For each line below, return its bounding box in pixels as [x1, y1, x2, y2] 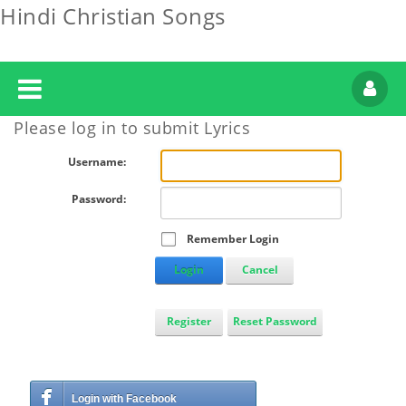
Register [167, 313, 211, 329]
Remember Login [186, 231, 279, 247]
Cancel [241, 261, 278, 277]
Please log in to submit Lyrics [14, 117, 250, 139]
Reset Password [233, 313, 317, 329]
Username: [68, 154, 127, 169]
